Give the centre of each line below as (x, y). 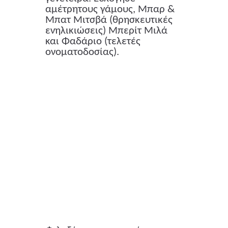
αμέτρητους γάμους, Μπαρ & (110, 10)
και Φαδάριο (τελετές (93, 42)
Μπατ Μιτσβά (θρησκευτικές (109, 20)
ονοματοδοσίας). (82, 52)
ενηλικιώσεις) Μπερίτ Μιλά (106, 31)
